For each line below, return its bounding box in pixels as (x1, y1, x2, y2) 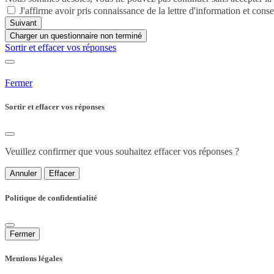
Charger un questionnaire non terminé (10, 31, 142, 40)
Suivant (10, 18, 37, 28)
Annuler (10, 168, 37, 178)
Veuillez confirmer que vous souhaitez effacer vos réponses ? (5, 146, 239, 157)
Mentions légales (5, 254, 62, 264)
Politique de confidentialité (5, 193, 97, 203)
